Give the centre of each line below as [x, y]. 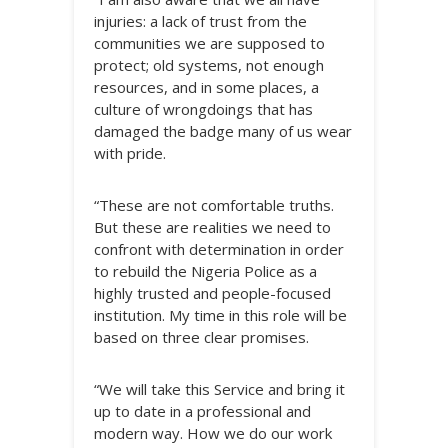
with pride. [130, 153]
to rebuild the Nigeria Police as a [205, 271]
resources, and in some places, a [206, 87]
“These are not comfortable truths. [214, 205]
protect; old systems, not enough [209, 65]
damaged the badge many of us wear [223, 131]
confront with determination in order [219, 249]
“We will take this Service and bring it [219, 389]
